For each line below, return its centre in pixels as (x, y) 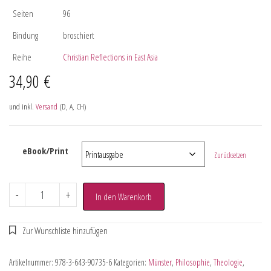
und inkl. (22, 106)
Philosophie (193, 262)
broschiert (78, 35)
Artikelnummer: (32, 262)
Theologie (228, 262)
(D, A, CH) (72, 106)
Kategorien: (131, 262)
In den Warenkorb (123, 196)
